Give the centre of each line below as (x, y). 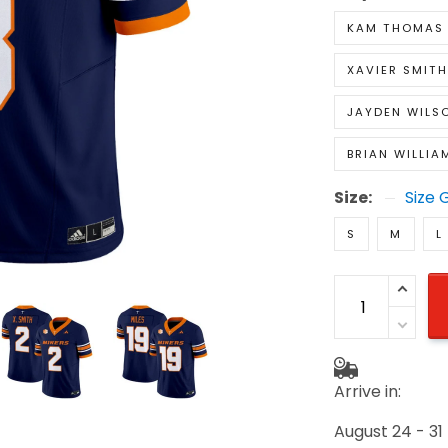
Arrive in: (367, 392)
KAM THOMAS (395, 28)
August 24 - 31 (388, 432)
